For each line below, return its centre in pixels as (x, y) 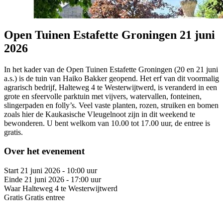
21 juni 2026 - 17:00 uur (63, 180)
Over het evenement (44, 151)
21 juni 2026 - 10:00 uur (59, 171)
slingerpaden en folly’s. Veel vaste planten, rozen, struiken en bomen (111, 105)
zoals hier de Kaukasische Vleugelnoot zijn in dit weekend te (100, 114)
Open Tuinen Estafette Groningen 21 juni (110, 35)
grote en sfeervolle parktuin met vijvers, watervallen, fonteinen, (103, 96)
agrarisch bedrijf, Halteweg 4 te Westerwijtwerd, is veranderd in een (111, 87)
